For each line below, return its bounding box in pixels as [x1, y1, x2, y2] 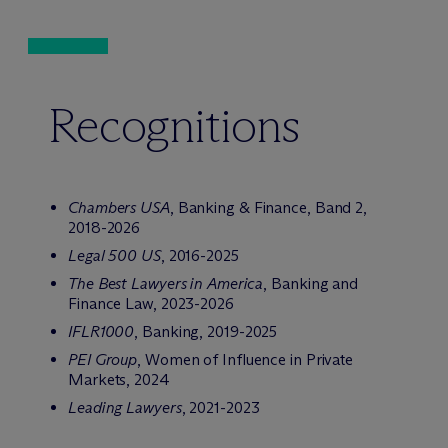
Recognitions [48, 96, 301, 155]
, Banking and [263, 274, 359, 293]
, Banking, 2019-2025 [134, 322, 278, 341]
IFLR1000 [68, 322, 135, 341]
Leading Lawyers [68, 398, 182, 417]
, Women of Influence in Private [137, 350, 354, 369]
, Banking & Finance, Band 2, [169, 198, 368, 217]
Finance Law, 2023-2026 [68, 294, 234, 313]
